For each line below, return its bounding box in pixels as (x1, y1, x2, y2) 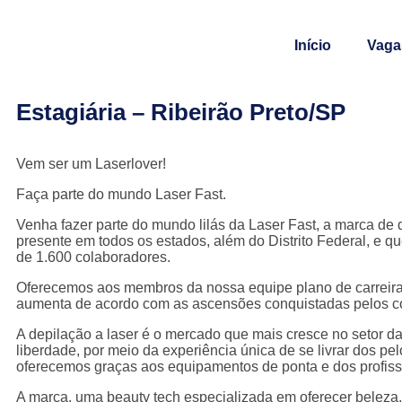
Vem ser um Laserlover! (16, 156, 166, 171)
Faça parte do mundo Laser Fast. (16, 187, 226, 202)
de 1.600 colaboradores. (16, 249, 170, 265)
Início (294, 38, 331, 53)
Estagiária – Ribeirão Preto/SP (16, 99, 345, 126)
